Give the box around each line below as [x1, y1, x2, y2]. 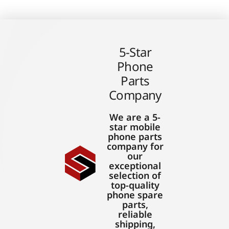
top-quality [110, 179, 159, 192]
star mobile [109, 121, 161, 133]
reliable [118, 208, 152, 221]
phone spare [107, 189, 164, 201]
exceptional [109, 159, 162, 172]
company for [106, 140, 164, 153]
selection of [109, 169, 162, 182]
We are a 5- [109, 111, 161, 124]
